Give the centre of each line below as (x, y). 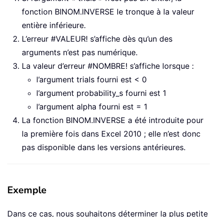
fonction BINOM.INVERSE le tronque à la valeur (108, 12)
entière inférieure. (54, 25)
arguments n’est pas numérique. (80, 53)
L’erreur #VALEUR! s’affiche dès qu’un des (97, 39)
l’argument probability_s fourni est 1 (101, 93)
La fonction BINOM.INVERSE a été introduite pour (113, 120)
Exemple (27, 190)
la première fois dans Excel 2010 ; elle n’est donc (111, 134)
